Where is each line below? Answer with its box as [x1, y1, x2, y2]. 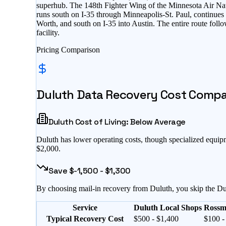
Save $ [48, 165, 74, 176]
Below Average [130, 116, 186, 127]
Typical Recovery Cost [46, 214, 124, 223]
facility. [36, 28, 60, 37]
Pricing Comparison [36, 45, 100, 54]
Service [73, 203, 97, 212]
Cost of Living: [73, 116, 129, 127]
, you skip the [172, 184, 217, 193]
